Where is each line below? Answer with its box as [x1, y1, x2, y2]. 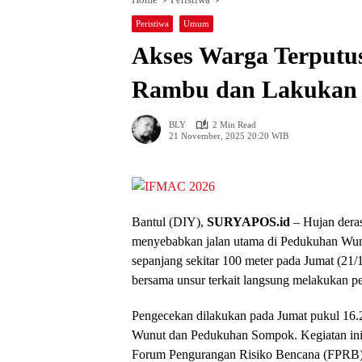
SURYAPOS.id [207, 215, 290, 229]
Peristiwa [136, 19, 169, 28]
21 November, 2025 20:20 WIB [169, 130, 288, 141]
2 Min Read [213, 120, 256, 129]
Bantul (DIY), [132, 215, 207, 229]
